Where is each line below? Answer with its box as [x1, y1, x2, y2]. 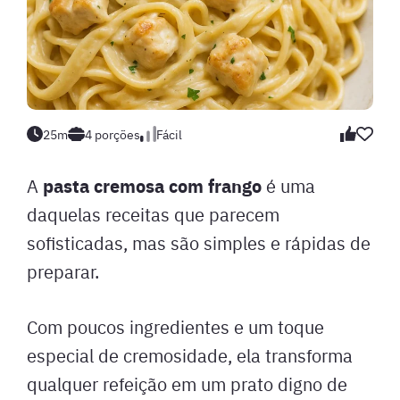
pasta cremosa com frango [43, 172, 262, 198]
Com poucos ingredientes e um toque [27, 314, 324, 338]
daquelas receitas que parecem [27, 202, 279, 226]
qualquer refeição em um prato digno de [27, 371, 347, 396]
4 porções [85, 125, 141, 143]
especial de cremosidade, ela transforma [27, 343, 353, 367]
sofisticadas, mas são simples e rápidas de [27, 230, 371, 254]
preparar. [27, 259, 99, 283]
